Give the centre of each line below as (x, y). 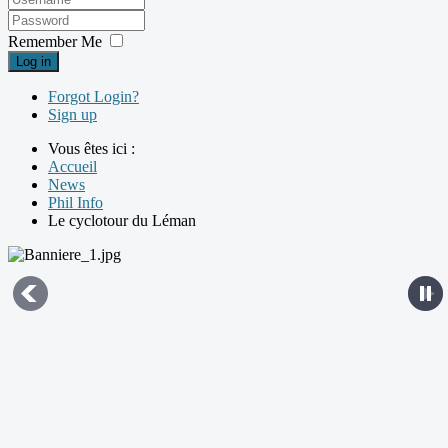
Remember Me (55, 41)
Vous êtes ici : (95, 148)
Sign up (72, 114)
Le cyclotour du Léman (122, 220)
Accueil (72, 166)
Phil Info (75, 202)
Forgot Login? (93, 96)
